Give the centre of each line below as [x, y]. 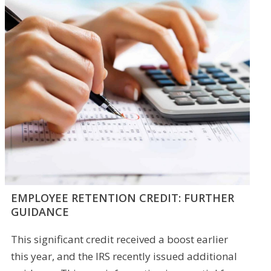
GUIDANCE [40, 212]
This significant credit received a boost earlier [120, 240]
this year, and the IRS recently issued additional [124, 256]
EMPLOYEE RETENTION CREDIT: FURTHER [123, 198]
